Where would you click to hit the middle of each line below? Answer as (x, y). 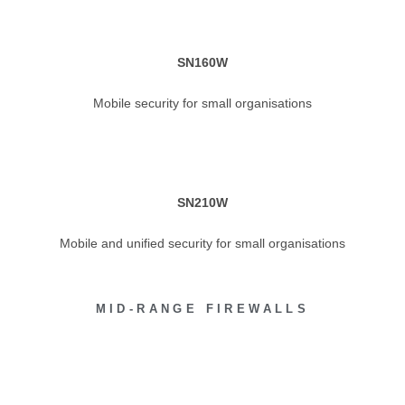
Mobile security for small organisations (202, 103)
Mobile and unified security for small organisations (202, 243)
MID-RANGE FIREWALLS (202, 309)
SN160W (202, 62)
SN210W (202, 202)
